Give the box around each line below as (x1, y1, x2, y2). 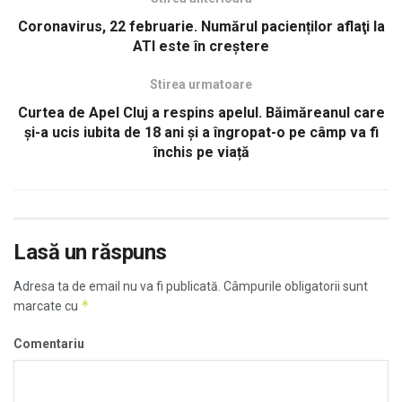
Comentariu (13, 336, 84, 352)
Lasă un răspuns (13, 240, 167, 266)
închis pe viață (153, 144, 249, 162)
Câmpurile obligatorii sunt (221, 279, 368, 294)
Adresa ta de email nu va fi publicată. (13, 279, 221, 294)
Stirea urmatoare (150, 77, 252, 92)
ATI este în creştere (133, 38, 269, 56)
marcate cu (13, 299, 81, 314)
